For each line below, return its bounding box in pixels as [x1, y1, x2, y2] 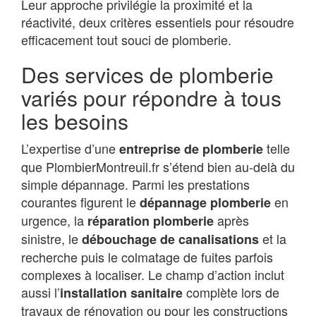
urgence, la [21, 211, 87, 230]
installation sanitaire [60, 284, 183, 303]
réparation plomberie [87, 212, 214, 231]
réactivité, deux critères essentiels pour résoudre [21, 13, 294, 32]
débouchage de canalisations [82, 230, 259, 249]
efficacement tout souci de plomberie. [21, 30, 231, 49]
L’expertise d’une [21, 139, 119, 158]
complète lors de [183, 283, 279, 302]
